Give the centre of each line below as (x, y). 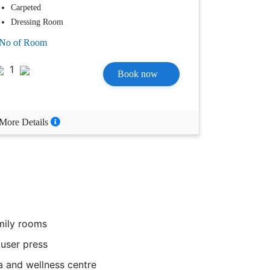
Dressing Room (37, 22)
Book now (138, 74)
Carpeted (26, 8)
